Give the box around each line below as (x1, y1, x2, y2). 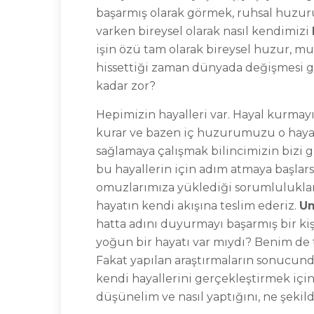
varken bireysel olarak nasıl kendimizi (96, 25, 312, 38)
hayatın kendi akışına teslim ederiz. (96, 199, 299, 212)
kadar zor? (96, 79, 156, 93)
